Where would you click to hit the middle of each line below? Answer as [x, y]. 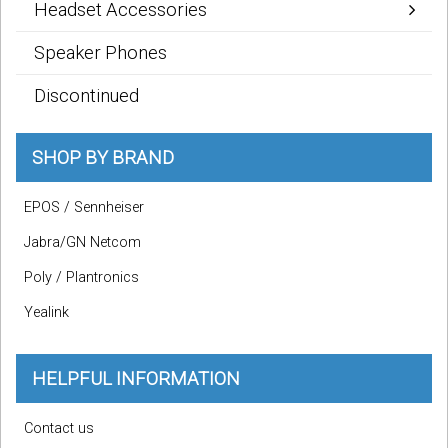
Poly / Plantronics [81, 278]
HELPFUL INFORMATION [136, 379]
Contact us [59, 429]
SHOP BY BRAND [103, 158]
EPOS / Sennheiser [84, 208]
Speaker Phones [100, 53]
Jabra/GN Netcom [82, 243]
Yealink [46, 313]
